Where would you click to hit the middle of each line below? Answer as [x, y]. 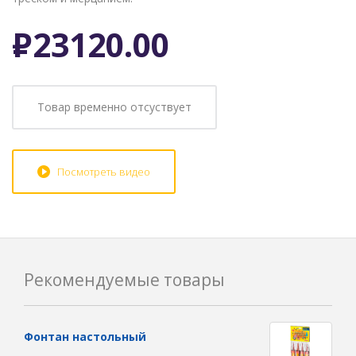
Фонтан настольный [85, 337]
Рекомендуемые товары [124, 280]
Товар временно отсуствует [114, 107]
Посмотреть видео [104, 172]
